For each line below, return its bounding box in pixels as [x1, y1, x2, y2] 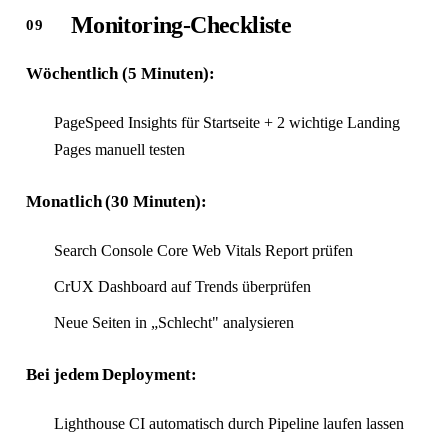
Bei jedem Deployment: [25, 364, 197, 384]
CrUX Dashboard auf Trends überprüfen [53, 278, 311, 296]
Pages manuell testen [53, 141, 185, 159]
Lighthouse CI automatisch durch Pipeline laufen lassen [53, 414, 404, 432]
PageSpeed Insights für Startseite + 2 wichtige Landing [53, 114, 400, 132]
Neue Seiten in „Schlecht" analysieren [53, 313, 294, 331]
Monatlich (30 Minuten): [25, 192, 207, 212]
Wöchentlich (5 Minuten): [25, 64, 215, 84]
